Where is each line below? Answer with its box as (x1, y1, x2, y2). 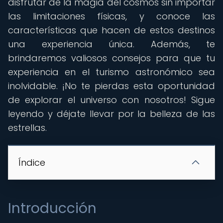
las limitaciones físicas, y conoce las (8, 10, 215, 22)
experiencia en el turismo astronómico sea (8, 66, 215, 78)
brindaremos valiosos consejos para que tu (8, 52, 215, 64)
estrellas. (8, 121, 47, 134)
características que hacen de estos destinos (8, 24, 215, 36)
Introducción (8, 199, 97, 218)
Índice (18, 156, 45, 169)
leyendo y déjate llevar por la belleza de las (8, 108, 215, 120)
